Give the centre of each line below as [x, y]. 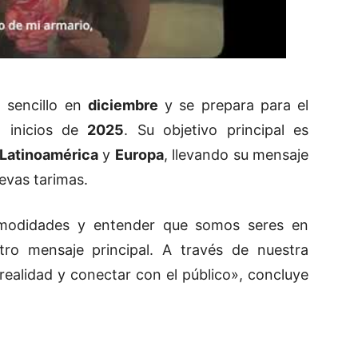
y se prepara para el [233, 105]
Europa [139, 155]
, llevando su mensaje [236, 155]
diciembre [123, 105]
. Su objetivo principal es [217, 130]
